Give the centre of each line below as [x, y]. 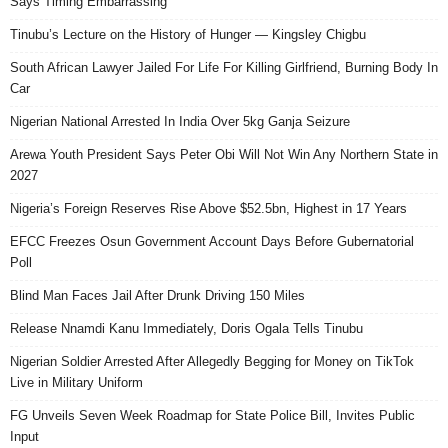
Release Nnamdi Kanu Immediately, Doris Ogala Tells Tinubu [186, 328]
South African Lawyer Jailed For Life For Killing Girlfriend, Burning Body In [224, 67]
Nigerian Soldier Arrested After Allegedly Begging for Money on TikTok [212, 361]
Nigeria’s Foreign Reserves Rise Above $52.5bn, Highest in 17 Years [208, 208]
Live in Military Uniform [76, 382]
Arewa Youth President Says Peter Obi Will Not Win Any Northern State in [224, 154]
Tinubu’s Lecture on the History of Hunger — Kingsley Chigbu [188, 34]
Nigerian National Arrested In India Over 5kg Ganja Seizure [180, 121]
